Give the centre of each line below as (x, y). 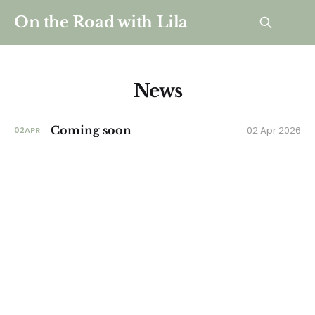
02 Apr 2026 (274, 130)
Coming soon (91, 130)
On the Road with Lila (101, 22)
